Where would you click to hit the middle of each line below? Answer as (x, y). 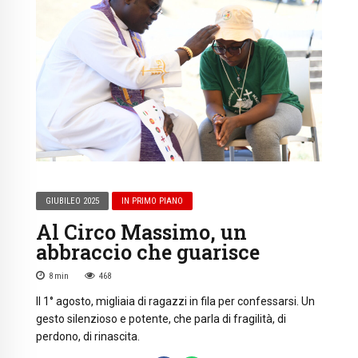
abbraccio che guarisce (148, 252)
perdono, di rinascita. (88, 337)
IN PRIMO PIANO (153, 201)
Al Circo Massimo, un (141, 232)
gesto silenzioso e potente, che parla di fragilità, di (161, 319)
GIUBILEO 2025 (73, 201)
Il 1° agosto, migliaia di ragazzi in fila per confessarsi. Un (175, 302)
